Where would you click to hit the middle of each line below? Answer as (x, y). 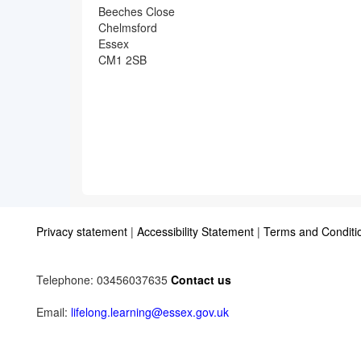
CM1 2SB (126, 60)
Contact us (201, 279)
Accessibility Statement (195, 231)
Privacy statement (82, 231)
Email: (54, 311)
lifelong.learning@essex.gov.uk (150, 311)
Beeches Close (140, 11)
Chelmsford (128, 27)
